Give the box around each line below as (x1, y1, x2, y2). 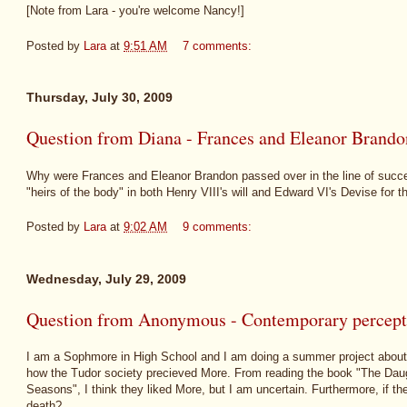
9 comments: (183, 220, 255, 234)
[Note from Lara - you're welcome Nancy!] (26, 4, 244, 18)
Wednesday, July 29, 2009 (26, 271, 186, 286)
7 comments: (183, 38, 255, 53)
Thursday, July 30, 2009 (26, 90, 173, 105)
